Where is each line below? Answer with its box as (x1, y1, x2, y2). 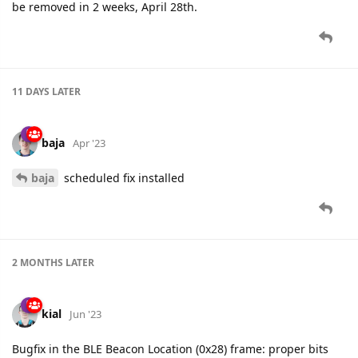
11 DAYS (12, 84, 50, 98)
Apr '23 (73, 135, 105, 150)
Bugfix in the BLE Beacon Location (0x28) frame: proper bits (12, 340, 328, 356)
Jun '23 (70, 306, 101, 321)
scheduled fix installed (61, 169, 185, 185)
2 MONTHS (12, 255, 63, 269)
